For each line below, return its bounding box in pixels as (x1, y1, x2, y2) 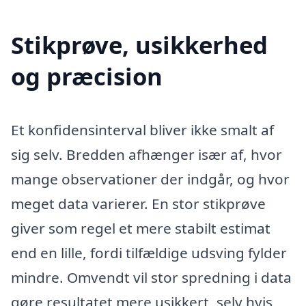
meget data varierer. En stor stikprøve (11, 194, 266, 214)
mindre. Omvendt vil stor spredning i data (11, 268, 292, 288)
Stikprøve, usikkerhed (11, 29, 268, 61)
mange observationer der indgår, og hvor (11, 169, 290, 189)
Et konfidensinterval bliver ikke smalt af (11, 120, 274, 140)
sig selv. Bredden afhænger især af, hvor (11, 145, 282, 165)
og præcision (11, 60, 163, 93)
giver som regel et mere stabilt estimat (11, 219, 270, 238)
